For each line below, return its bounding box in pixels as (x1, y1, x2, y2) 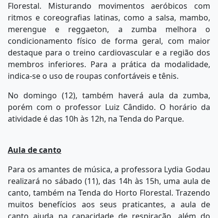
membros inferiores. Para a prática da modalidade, (8, 59, 210, 70)
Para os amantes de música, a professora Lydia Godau (8, 164, 210, 175)
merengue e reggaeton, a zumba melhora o (8, 24, 210, 35)
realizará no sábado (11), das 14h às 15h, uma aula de (8, 176, 210, 187)
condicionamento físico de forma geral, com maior (8, 36, 210, 47)
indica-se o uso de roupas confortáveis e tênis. (8, 71, 179, 82)
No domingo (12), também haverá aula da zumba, (8, 90, 210, 101)
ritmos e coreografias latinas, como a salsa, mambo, (8, 12, 210, 23)
